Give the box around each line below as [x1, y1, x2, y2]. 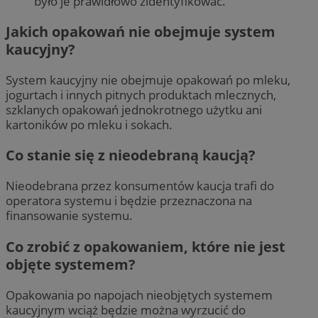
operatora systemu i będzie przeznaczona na [6, 192, 252, 209]
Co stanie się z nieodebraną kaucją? [6, 146, 256, 165]
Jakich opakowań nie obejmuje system [6, 22, 275, 42]
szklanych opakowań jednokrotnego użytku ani [6, 102, 262, 119]
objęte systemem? [6, 254, 136, 274]
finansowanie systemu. [6, 207, 133, 224]
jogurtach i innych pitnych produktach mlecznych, [6, 87, 276, 104]
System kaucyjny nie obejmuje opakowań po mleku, [6, 72, 290, 89]
